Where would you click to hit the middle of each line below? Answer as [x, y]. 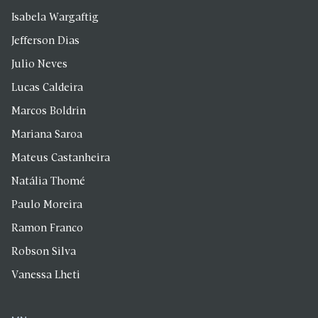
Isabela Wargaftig [55, 18]
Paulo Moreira [47, 205]
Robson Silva [44, 252]
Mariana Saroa [47, 135]
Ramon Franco [47, 229]
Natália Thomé [48, 182]
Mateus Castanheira [61, 159]
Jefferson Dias [45, 42]
